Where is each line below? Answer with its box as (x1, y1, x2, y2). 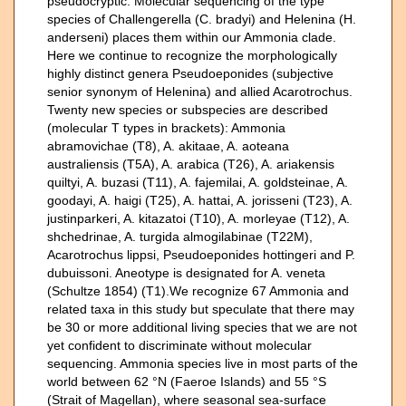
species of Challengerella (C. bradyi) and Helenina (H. (47, 12, 356, 27)
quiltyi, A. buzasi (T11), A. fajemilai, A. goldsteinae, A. (47, 175, 348, 190)
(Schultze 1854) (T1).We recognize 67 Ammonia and (47, 284, 349, 299)
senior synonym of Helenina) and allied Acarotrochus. (47, 84, 353, 100)
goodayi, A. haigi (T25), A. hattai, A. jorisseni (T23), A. (47, 193, 353, 208)
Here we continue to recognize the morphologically (47, 48, 337, 63)
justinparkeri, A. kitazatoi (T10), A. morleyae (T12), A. (47, 211, 350, 227)
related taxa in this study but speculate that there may (47, 302, 354, 317)
